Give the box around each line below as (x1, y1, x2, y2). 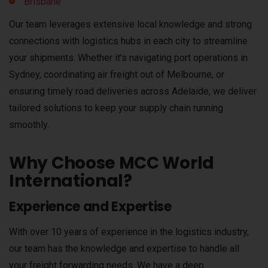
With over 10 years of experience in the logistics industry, (9, 226, 249, 238)
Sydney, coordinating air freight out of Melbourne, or (9, 69, 224, 81)
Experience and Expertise (9, 197, 172, 217)
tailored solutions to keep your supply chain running (9, 102, 223, 114)
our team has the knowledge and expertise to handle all (9, 243, 239, 255)
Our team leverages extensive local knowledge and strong (9, 19, 252, 31)
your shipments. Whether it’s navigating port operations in (9, 52, 248, 64)
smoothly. (9, 119, 49, 131)
